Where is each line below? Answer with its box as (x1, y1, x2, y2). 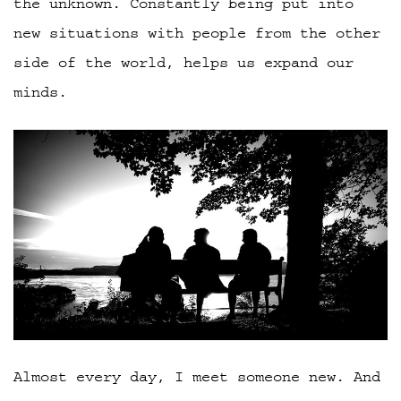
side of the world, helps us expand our (13, 54, 354, 71)
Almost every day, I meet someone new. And (13, 369, 380, 386)
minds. (13, 83, 67, 100)
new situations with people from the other (13, 24, 380, 41)
